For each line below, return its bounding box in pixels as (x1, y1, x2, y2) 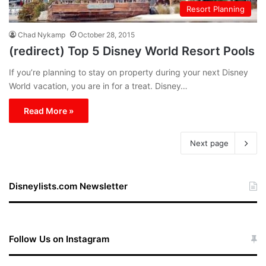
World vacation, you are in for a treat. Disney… (9, 80, 188, 91)
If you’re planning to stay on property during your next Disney (9, 66, 248, 77)
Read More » (24, 105, 74, 116)
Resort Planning (186, 4, 245, 14)
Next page (190, 138, 229, 148)
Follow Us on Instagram (9, 233, 109, 245)
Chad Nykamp (18, 30, 65, 39)
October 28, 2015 (78, 30, 135, 39)
